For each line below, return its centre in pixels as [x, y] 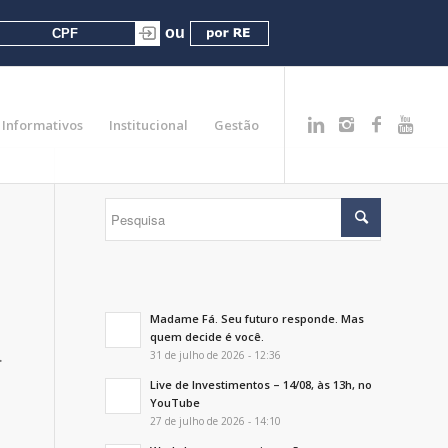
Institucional [149, 125]
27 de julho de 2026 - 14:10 [216, 421]
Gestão [237, 125]
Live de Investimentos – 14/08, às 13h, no [261, 384]
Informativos [43, 125]
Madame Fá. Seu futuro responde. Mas [257, 318]
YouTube [175, 402]
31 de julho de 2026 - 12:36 [216, 355]
